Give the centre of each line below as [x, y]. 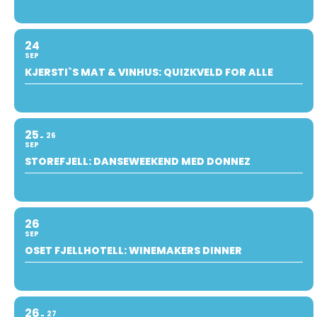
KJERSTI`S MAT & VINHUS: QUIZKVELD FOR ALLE [149, 72]
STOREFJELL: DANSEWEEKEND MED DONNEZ [138, 161]
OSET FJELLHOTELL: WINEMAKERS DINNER [133, 250]
